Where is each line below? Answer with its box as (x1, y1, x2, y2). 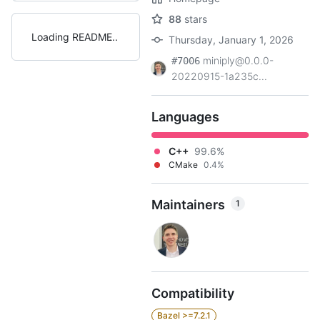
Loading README (31, 31, 112, 43)
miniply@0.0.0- (203, 54, 274, 66)
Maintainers (151, 197, 225, 212)
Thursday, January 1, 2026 (169, 34, 294, 46)
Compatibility (151, 286, 234, 301)
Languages (151, 109, 219, 124)
